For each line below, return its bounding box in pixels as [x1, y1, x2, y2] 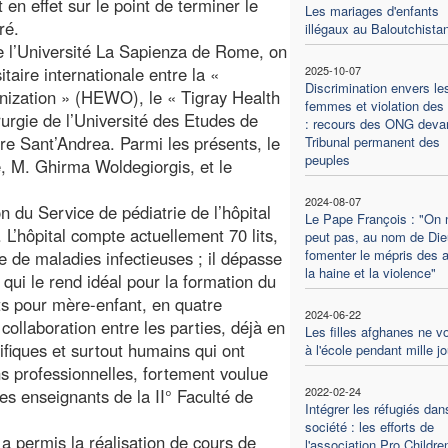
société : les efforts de [304, 416, 434, 436]
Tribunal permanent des [304, 131, 440, 151]
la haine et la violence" [304, 262, 436, 282]
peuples [304, 149, 350, 169]
